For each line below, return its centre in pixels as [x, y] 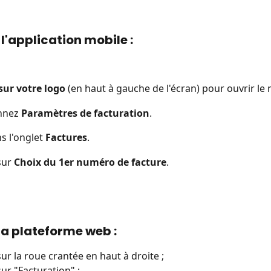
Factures [66, 138]
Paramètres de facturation [85, 113]
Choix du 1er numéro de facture [90, 162]
